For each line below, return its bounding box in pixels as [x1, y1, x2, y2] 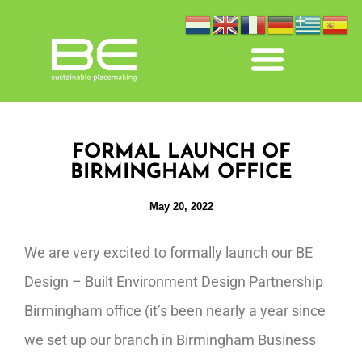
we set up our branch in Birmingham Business [24, 331, 316, 348]
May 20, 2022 [149, 200, 213, 213]
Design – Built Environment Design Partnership [24, 273, 323, 290]
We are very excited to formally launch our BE [24, 244, 313, 261]
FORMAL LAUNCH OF [71, 142, 291, 162]
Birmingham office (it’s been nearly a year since [24, 302, 326, 319]
